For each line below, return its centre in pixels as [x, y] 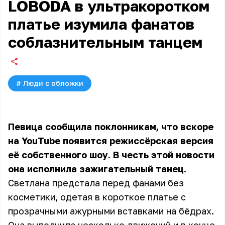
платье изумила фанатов [101, 24]
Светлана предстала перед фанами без [96, 183]
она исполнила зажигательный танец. [97, 169]
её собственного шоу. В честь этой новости [111, 155]
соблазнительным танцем [105, 42]
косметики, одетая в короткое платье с [97, 197]
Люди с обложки [53, 83]
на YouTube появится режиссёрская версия [111, 141]
